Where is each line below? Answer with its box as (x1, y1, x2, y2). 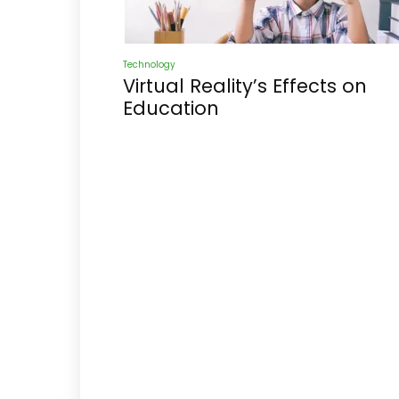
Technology (123, 58, 175, 71)
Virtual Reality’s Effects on (123, 73, 367, 99)
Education (123, 95, 219, 121)
